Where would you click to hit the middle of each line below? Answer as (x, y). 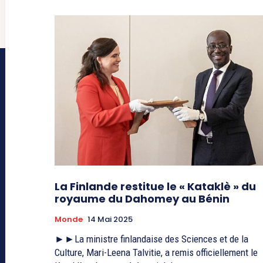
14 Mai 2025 (110, 220)
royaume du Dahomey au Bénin (142, 199)
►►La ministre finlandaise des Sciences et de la (151, 239)
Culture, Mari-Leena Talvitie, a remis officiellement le (156, 253)
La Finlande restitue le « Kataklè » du (155, 187)
